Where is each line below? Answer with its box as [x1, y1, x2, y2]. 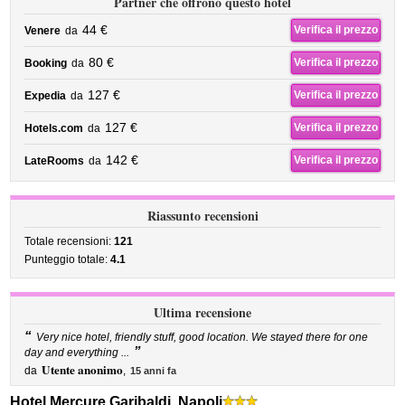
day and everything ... [24, 346, 130, 359]
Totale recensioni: [24, 235, 115, 248]
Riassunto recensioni [146, 206, 259, 225]
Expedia [24, 89, 67, 102]
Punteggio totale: [24, 253, 111, 266]
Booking [24, 57, 68, 70]
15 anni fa [130, 365, 177, 376]
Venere [24, 24, 61, 37]
